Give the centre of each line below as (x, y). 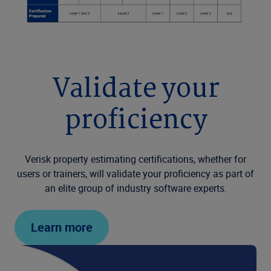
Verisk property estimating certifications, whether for (135, 159)
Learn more (62, 227)
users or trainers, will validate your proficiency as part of (135, 174)
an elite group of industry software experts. (135, 188)
